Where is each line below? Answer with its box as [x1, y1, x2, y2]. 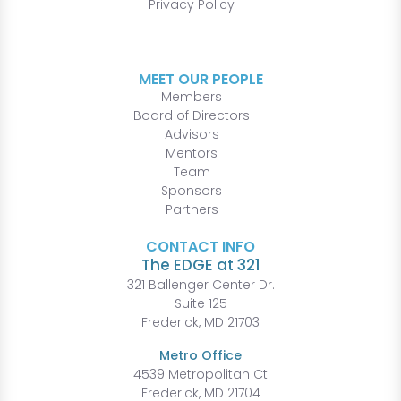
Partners [165, 200, 218, 218]
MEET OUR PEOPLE [138, 68, 263, 90]
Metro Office [159, 346, 242, 364]
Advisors [164, 124, 219, 143]
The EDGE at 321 [141, 253, 260, 276]
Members [161, 87, 222, 106]
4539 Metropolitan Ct [133, 364, 268, 383]
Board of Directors [133, 106, 250, 124]
